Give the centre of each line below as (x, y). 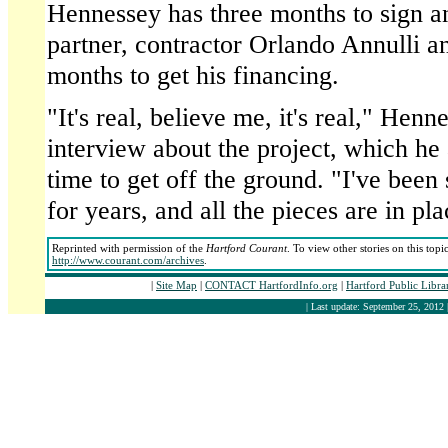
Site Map (176, 285)
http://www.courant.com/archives (128, 260)
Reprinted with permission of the (129, 248)
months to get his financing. (193, 75)
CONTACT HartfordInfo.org (271, 285)
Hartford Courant (246, 248)
